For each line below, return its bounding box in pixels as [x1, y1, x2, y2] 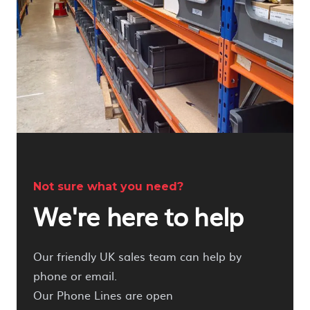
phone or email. [33, 266, 117, 284]
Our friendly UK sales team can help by [33, 247, 241, 264]
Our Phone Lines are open [33, 286, 173, 303]
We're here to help [33, 197, 243, 234]
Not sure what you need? [33, 179, 183, 193]
